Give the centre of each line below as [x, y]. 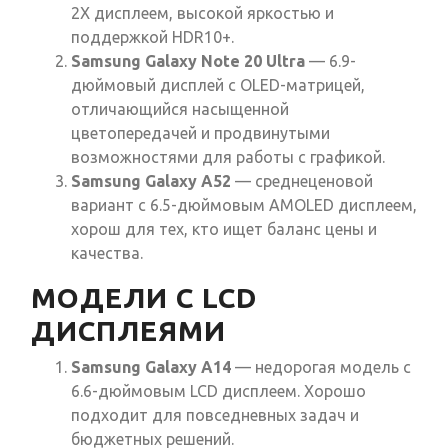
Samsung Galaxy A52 [151, 181]
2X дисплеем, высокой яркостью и [202, 13]
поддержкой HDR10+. [152, 37]
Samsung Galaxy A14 [151, 367]
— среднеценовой [302, 181]
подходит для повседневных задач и [215, 415]
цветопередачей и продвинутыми [200, 133]
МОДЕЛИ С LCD [144, 298]
